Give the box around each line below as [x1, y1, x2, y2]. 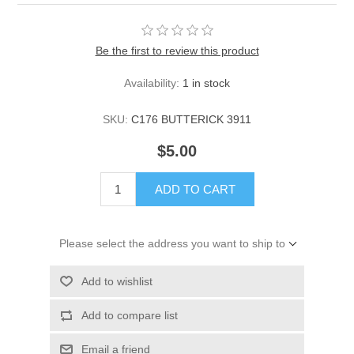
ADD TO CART [154, 183, 235, 197]
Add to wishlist [81, 275, 153, 288]
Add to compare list [81, 309, 178, 322]
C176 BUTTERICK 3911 [131, 113, 251, 126]
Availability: [124, 77, 179, 90]
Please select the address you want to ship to [58, 237, 285, 250]
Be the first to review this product [95, 44, 259, 58]
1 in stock [183, 77, 230, 90]
